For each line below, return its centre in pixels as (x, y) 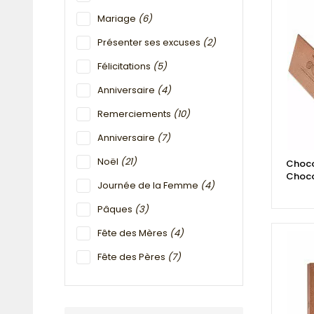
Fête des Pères (132, 257)
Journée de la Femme (149, 186)
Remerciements (135, 114)
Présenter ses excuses (150, 43)
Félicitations (125, 67)
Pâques (116, 210)
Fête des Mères (134, 233)
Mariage (118, 19)
